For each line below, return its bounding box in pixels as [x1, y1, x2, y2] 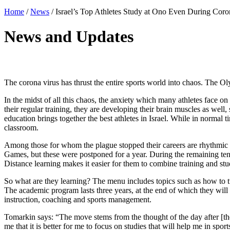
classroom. [4, 123, 39, 132]
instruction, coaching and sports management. [4, 195, 151, 204]
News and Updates [4, 27, 133, 46]
